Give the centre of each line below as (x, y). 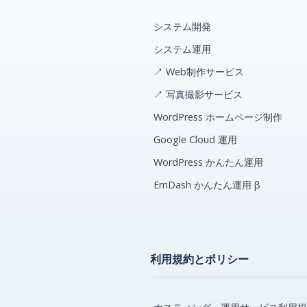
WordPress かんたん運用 (209, 162)
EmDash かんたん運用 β (207, 185)
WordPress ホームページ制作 (218, 117)
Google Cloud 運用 (196, 140)
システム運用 (183, 49)
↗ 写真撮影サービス (198, 95)
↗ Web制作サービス (199, 72)
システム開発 (183, 27)
